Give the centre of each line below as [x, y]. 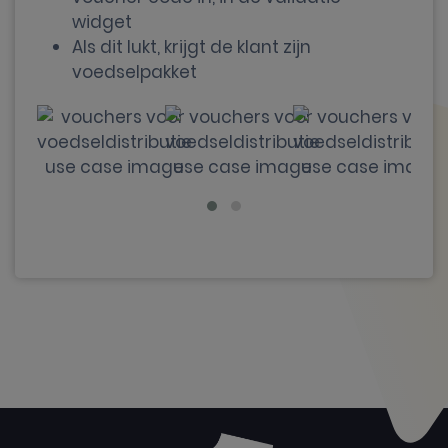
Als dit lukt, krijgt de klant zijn [191, 47]
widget [102, 22]
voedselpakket [134, 72]
